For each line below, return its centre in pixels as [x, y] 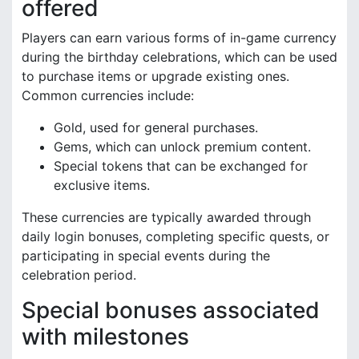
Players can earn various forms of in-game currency [179, 38]
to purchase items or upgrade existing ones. [155, 77]
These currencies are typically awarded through [166, 218]
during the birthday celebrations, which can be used [179, 57]
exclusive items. [102, 186]
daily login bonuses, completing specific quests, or [175, 237]
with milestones [105, 337]
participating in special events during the [146, 256]
